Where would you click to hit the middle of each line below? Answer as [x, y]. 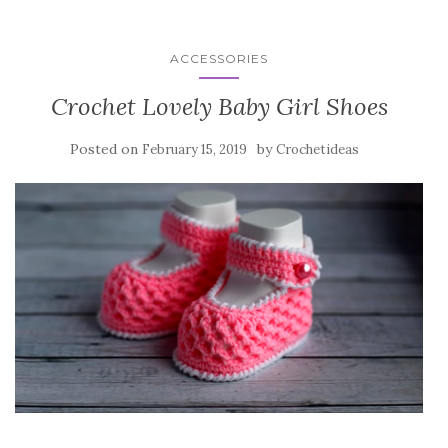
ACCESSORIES [219, 59]
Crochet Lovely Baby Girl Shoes [219, 107]
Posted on [105, 149]
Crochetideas [317, 150]
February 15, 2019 [194, 150]
